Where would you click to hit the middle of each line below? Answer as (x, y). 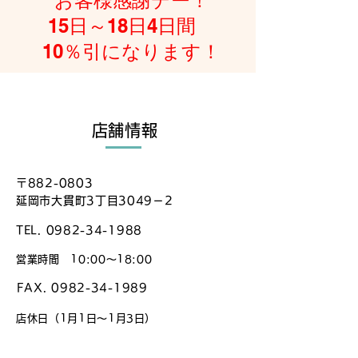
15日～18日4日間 (131, 26)
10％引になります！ (131, 51)
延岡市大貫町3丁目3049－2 (95, 201)
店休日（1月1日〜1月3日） (86, 318)
